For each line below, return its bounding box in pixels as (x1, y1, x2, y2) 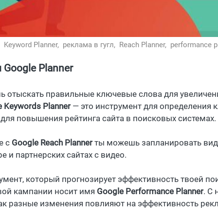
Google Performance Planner (97, 186, 203, 197)
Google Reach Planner (12, 138, 92, 148)
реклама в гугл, (63, 40, 117, 50)
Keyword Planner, (4, 40, 61, 50)
